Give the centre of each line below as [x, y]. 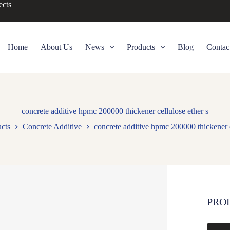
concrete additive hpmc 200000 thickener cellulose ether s [115, 111]
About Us [56, 47]
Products [141, 47]
